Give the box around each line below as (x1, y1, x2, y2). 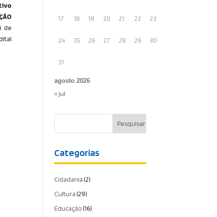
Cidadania (54, 175, 83, 183)
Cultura (54, 190, 76, 198)
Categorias (54, 147, 100, 158)
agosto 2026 (54, 77, 91, 84)
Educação (54, 204, 82, 212)
